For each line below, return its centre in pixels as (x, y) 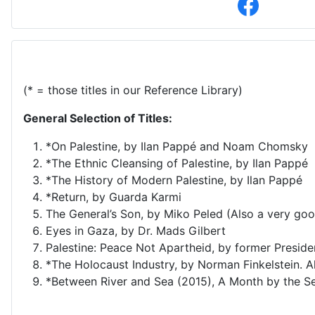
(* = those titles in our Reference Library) (133, 90)
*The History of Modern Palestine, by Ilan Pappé (174, 180)
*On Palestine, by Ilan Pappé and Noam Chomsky (177, 146)
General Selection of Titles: (98, 118)
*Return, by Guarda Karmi (114, 197)
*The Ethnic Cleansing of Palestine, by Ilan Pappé (177, 163)
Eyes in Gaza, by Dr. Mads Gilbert (136, 231)
